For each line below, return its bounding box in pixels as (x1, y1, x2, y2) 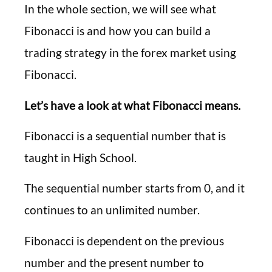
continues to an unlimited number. (24, 203, 200, 217)
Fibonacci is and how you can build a (24, 24, 211, 38)
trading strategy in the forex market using (24, 46, 236, 60)
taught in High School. (24, 151, 137, 165)
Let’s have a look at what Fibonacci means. (24, 98, 240, 112)
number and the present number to (24, 255, 204, 270)
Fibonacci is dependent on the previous (24, 233, 224, 248)
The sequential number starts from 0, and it (24, 181, 245, 195)
